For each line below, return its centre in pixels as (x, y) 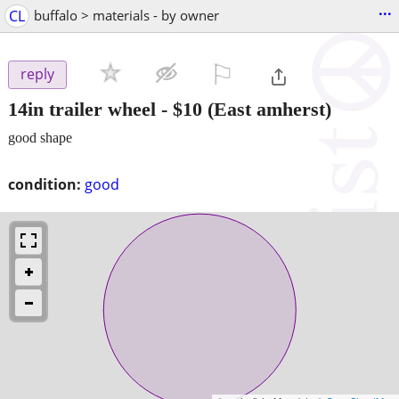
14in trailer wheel (82, 109)
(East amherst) (267, 109)
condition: (45, 184)
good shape (40, 137)
